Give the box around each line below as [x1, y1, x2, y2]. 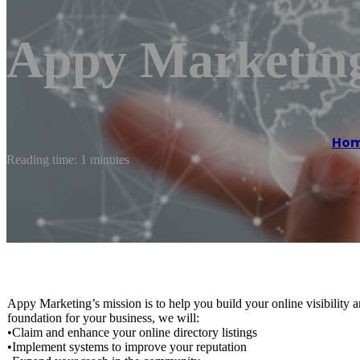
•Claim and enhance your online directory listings [7, 325, 257, 339]
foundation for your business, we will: [7, 310, 199, 325]
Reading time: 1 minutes [6, 152, 129, 166]
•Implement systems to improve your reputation [7, 339, 247, 354]
